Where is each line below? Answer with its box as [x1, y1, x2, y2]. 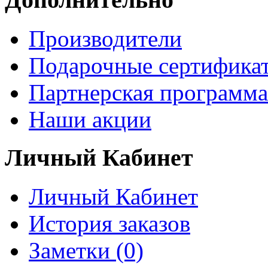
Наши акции [29, 106, 151, 132]
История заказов [29, 211, 190, 237]
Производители [29, 25, 182, 51]
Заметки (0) [29, 237, 144, 264]
